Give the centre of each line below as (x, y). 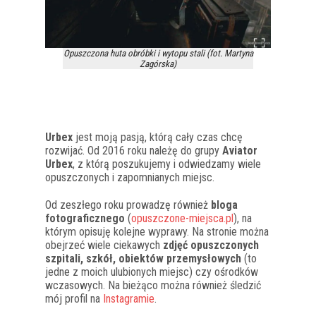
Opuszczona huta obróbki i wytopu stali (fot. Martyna (158, 53)
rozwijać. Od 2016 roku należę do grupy (134, 150)
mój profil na (74, 298)
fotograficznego (85, 218)
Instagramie (129, 298)
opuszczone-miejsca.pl (182, 218)
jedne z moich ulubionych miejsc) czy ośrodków (152, 272)
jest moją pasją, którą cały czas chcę (158, 137)
